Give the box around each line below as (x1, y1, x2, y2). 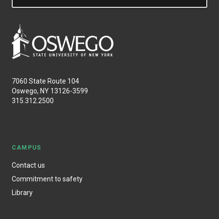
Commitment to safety (12, 175, 83, 183)
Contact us (12, 161, 45, 169)
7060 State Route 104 (12, 77, 79, 85)
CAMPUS (12, 144, 42, 151)
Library (12, 188, 33, 197)
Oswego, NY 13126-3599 (12, 87, 88, 95)
